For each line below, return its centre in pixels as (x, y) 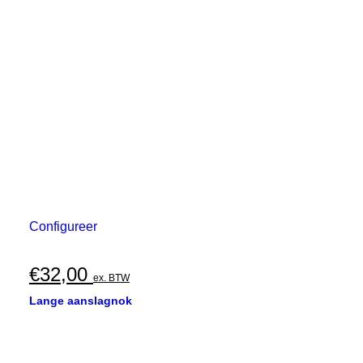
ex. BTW (111, 278)
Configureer (63, 226)
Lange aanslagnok (81, 301)
